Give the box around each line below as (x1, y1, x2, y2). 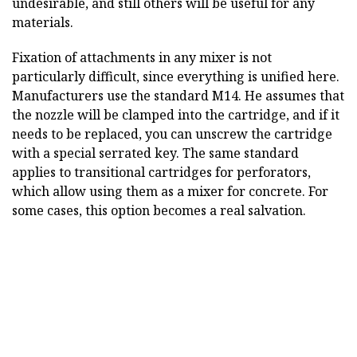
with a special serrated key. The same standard (12, 144, 299, 163)
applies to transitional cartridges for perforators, (12, 163, 311, 182)
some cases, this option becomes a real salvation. (12, 202, 306, 220)
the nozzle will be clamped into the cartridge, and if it (12, 106, 339, 124)
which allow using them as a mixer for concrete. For (12, 182, 328, 201)
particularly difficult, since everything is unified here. (12, 68, 339, 86)
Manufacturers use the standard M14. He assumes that (12, 87, 344, 105)
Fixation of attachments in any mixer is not (12, 49, 272, 67)
